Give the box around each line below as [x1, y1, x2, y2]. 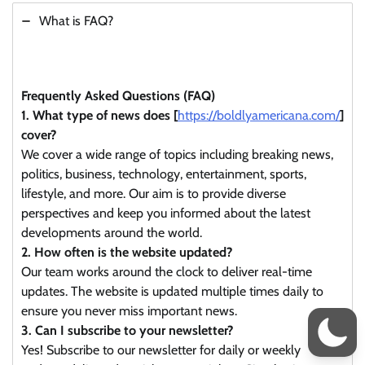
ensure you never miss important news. [21, 303, 237, 319]
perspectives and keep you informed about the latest [21, 205, 310, 222]
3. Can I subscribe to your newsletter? [21, 323, 233, 339]
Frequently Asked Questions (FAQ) [21, 88, 215, 104]
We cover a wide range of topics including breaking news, [21, 147, 333, 163]
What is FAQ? [39, 13, 113, 29]
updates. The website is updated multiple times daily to [21, 284, 323, 300]
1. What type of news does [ [21, 108, 178, 124]
